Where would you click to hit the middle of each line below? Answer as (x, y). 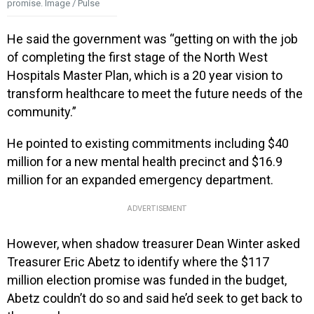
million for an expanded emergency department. (140, 180)
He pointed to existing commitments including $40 (148, 144)
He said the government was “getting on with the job (152, 39)
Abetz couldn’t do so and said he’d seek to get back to (155, 298)
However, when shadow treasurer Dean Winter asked (153, 243)
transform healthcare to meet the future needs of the (155, 94)
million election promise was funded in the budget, (147, 280)
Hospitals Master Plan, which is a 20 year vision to (145, 76)
